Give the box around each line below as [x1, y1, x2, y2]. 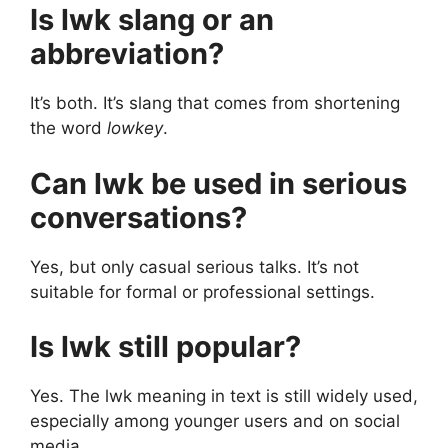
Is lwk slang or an [30, 2, 274, 38]
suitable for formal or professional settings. [30, 281, 375, 302]
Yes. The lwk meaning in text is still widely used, [30, 386, 418, 407]
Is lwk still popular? [30, 329, 301, 365]
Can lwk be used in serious [30, 165, 407, 201]
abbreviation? [30, 36, 224, 72]
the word [30, 118, 107, 139]
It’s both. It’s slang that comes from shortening [30, 93, 400, 114]
